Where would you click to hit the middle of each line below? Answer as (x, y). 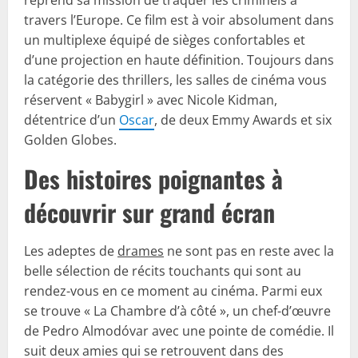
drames (141, 251)
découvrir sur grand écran (149, 212)
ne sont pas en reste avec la (249, 251)
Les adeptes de (71, 251)
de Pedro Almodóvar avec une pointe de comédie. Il (179, 330)
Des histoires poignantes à (153, 178)
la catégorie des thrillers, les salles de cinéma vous (175, 80)
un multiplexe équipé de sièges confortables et (165, 40)
